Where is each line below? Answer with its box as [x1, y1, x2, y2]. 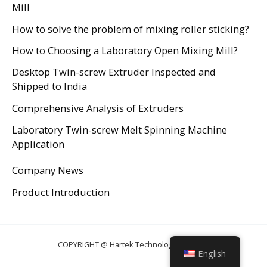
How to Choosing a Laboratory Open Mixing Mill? [12, 43, 238, 57]
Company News [12, 163, 83, 178]
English [198, 247, 226, 259]
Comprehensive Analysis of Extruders [12, 101, 184, 115]
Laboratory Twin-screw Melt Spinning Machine [12, 122, 227, 136]
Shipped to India [12, 79, 87, 94]
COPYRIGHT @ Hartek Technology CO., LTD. [58, 239, 209, 250]
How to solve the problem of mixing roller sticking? [12, 21, 249, 36]
